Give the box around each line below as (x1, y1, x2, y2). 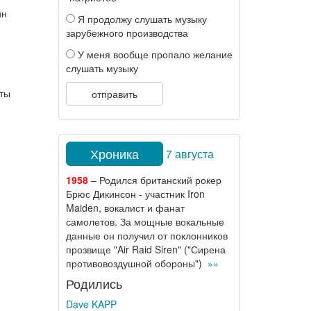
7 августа (165, 145, 214, 161)
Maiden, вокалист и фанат (65, 201, 185, 215)
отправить (91, 87, 137, 101)
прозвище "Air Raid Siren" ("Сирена (65, 242, 226, 256)
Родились (65, 274, 122, 292)
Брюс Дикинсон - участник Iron (65, 187, 205, 201)
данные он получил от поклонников (65, 228, 228, 242)
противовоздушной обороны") (65, 256, 208, 270)
